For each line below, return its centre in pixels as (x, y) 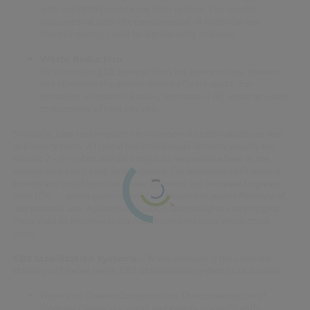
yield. (24, 233)
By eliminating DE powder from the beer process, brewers (160, 71)
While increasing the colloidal (209, 258)
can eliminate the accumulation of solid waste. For (146, 84)
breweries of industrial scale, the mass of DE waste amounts (165, 96)
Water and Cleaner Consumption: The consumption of (153, 295)
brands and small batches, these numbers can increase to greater (148, 183)
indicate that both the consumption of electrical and (150, 21)
